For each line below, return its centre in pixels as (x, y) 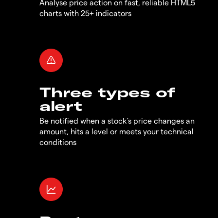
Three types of (108, 92)
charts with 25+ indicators (85, 13)
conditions (58, 142)
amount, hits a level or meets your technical (117, 131)
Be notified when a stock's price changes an (117, 120)
